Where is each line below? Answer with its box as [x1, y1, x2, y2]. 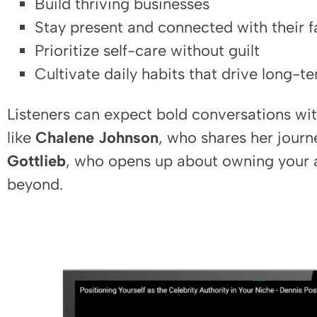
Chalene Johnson [35, 127, 158, 147]
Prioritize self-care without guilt [34, 40, 260, 60]
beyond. [7, 174, 63, 194]
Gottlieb [7, 151, 66, 171]
